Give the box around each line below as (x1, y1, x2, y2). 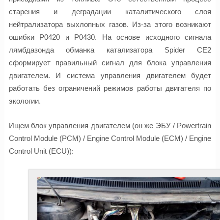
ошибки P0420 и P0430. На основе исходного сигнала (8, 32, 212, 41)
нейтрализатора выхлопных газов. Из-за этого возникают (8, 20, 212, 28)
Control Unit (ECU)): (8, 147, 74, 156)
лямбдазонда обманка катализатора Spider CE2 (8, 45, 212, 54)
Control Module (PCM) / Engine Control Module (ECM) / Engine (8, 134, 212, 143)
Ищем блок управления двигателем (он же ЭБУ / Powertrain (8, 121, 212, 130)
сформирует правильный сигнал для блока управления (8, 58, 212, 67)
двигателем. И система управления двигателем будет (8, 71, 212, 80)
